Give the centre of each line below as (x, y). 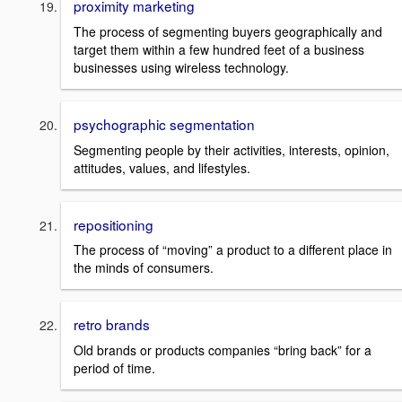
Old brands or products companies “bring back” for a (223, 350)
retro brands (112, 324)
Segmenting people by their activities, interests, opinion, (232, 149)
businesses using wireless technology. (181, 68)
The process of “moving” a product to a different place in (233, 250)
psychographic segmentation (164, 124)
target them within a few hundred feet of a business (219, 50)
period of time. (114, 368)
